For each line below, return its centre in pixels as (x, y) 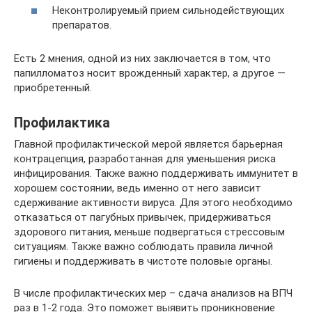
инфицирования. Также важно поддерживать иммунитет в (156, 173)
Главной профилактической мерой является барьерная (148, 144)
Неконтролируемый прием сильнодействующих (168, 10)
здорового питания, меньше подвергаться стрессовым (149, 232)
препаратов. (82, 25)
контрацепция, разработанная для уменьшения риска (145, 158)
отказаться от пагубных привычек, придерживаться (142, 217)
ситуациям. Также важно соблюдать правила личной (143, 246)
